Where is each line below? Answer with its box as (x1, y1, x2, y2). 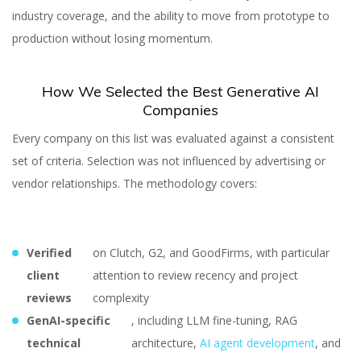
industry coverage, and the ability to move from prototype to (12, 8, 330, 23)
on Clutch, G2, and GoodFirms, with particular (92, 245, 330, 260)
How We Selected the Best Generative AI (42, 82, 319, 101)
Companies (143, 101, 218, 119)
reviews (27, 290, 72, 305)
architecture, (131, 335, 200, 351)
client (27, 268, 60, 283)
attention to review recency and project (92, 268, 298, 283)
